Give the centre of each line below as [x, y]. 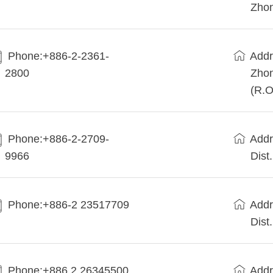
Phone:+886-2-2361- [59, 56]
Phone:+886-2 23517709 [69, 205]
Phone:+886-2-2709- [59, 139]
